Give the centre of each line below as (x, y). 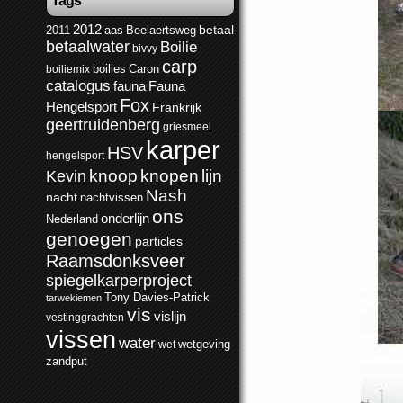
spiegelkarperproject (119, 281)
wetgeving (204, 344)
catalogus (78, 86)
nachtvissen (112, 197)
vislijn (170, 317)
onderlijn (125, 219)
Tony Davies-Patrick (157, 297)
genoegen (89, 239)
